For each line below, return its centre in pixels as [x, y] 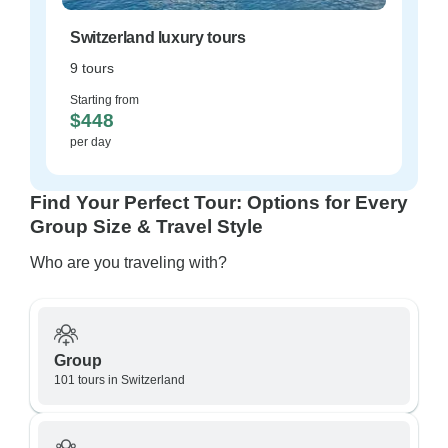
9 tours [92, 68]
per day [90, 142]
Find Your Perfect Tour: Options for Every [219, 202]
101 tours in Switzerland [119, 380]
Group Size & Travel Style [146, 226]
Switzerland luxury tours [158, 37]
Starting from [104, 100]
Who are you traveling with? [128, 262]
